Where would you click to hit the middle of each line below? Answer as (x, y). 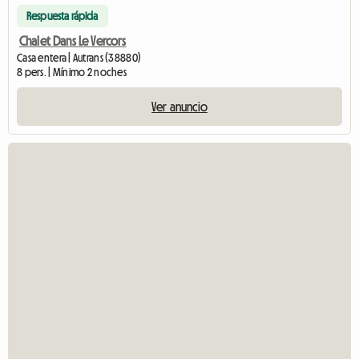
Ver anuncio (179, 106)
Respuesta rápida (63, 16)
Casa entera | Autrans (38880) (79, 57)
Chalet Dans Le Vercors (73, 40)
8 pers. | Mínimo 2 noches (72, 72)
